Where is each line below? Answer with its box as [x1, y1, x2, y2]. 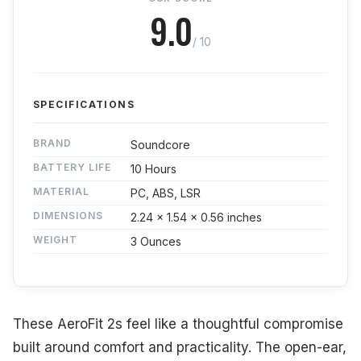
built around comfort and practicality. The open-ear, [13, 338, 346, 355]
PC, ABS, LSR [131, 185, 201, 200]
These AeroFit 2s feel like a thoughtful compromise [13, 315, 343, 332]
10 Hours [131, 161, 176, 176]
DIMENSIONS [33, 209, 103, 222]
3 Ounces [131, 234, 181, 248]
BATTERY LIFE [33, 160, 111, 173]
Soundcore [131, 137, 190, 151]
